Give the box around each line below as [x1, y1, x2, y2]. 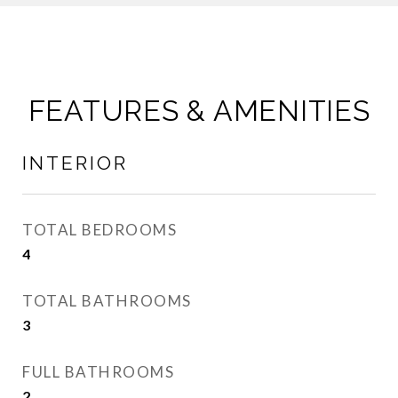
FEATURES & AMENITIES [28, 94, 370, 127]
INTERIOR [22, 152, 128, 174]
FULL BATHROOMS [22, 362, 174, 381]
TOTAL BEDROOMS [22, 220, 177, 239]
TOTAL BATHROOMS [22, 291, 192, 310]
